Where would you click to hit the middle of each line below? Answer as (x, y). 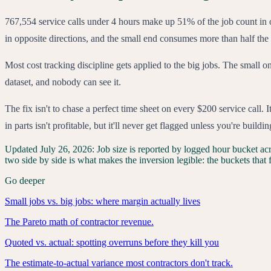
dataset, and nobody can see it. (63, 82)
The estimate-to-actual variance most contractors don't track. (119, 263)
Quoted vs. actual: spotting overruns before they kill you (112, 243)
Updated (21, 149)
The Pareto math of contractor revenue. (79, 222)
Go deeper (25, 181)
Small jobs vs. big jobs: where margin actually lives (103, 201)
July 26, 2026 (66, 149)
